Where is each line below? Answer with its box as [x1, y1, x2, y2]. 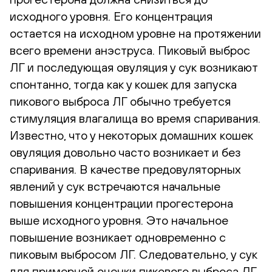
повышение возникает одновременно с [10, 229, 226, 244]
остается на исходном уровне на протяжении [10, 25, 261, 40]
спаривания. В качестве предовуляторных [10, 161, 241, 176]
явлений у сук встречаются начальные [10, 178, 220, 193]
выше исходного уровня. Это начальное [10, 212, 228, 227]
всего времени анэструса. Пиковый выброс [10, 42, 250, 57]
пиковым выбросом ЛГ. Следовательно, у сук [10, 246, 257, 261]
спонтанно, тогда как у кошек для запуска [10, 76, 237, 91]
